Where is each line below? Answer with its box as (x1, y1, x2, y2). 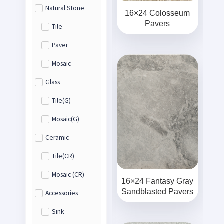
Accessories (45, 189, 78, 198)
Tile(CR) (51, 152, 74, 161)
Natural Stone (45, 4, 85, 13)
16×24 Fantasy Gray (121, 176, 194, 186)
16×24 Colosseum (125, 8, 190, 18)
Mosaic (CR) (51, 170, 84, 179)
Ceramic (45, 133, 69, 142)
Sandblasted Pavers (121, 187, 194, 196)
